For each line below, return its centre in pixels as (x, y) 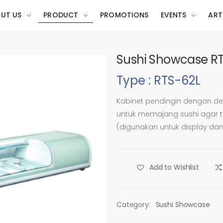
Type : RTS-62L (159, 80)
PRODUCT (61, 15)
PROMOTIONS (124, 15)
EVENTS (173, 15)
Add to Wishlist (174, 167)
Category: (133, 204)
